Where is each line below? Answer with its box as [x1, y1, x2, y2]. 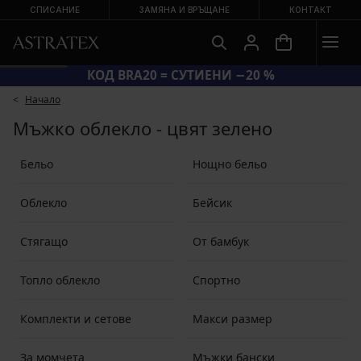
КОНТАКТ [288, 5, 332, 15]
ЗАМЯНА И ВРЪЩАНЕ [139, 5, 230, 15]
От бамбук [192, 233, 249, 249]
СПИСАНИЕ [29, 5, 80, 15]
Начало [25, 93, 60, 106]
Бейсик [192, 194, 232, 210]
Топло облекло [19, 272, 100, 288]
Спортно [192, 272, 240, 288]
